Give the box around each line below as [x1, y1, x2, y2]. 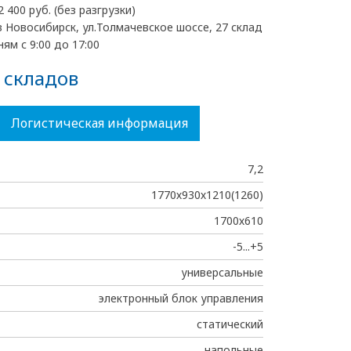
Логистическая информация [11, 114, 188, 132]
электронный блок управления [99, 291, 263, 306]
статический [197, 317, 263, 331]
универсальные [181, 265, 263, 280]
